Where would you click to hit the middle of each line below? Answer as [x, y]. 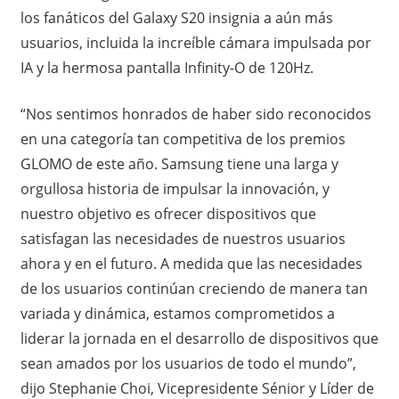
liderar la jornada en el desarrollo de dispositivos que [199, 338]
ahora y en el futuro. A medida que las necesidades [191, 263]
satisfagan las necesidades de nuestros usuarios [183, 238]
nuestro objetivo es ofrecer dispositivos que [168, 213]
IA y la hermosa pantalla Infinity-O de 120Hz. [167, 67]
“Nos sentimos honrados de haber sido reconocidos [195, 114]
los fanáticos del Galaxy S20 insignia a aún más [176, 17]
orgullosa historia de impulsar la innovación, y [175, 188]
